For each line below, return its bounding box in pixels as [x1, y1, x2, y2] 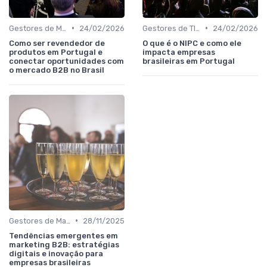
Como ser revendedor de [9, 38, 105, 48]
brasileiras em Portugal [142, 56, 235, 66]
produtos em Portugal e [9, 47, 103, 57]
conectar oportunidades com [9, 56, 124, 66]
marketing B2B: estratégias [9, 240, 119, 249]
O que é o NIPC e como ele [142, 38, 241, 48]
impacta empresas [142, 47, 215, 57]
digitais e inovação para [9, 249, 103, 258]
